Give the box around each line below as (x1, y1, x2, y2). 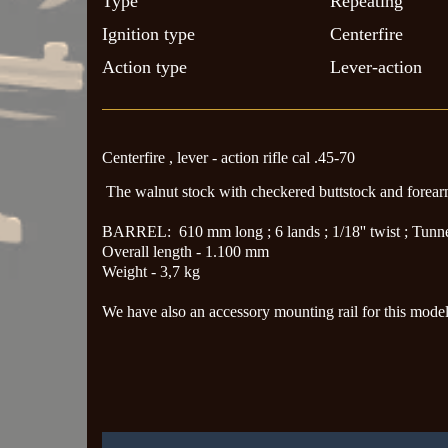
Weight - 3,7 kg (102, 262, 200, 280)
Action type (102, 56, 187, 77)
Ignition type (102, 23, 195, 44)
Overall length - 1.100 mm (102, 242, 269, 260)
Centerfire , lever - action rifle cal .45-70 (102, 148, 355, 166)
